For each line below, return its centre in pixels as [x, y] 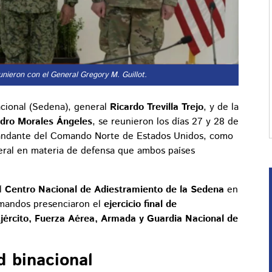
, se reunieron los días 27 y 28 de [165, 122]
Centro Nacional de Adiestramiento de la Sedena [114, 190]
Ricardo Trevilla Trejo [157, 107]
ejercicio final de [140, 205]
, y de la [221, 107]
